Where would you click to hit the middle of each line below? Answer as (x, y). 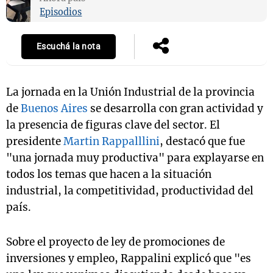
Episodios (61, 12)
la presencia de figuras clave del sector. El (113, 125)
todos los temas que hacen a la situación (109, 174)
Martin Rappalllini (112, 141)
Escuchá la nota (69, 47)
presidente (35, 141)
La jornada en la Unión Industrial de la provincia (130, 92)
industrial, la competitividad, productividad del (130, 191)
